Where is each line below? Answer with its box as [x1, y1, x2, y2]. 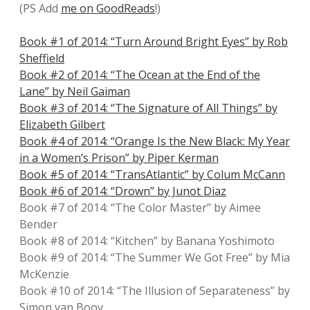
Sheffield [19, 51, 64, 66]
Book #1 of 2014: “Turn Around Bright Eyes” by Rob [19, 34, 288, 49]
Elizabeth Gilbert [19, 117, 105, 132]
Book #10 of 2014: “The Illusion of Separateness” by [19, 283, 290, 298]
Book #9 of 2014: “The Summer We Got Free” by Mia [19, 250, 290, 265]
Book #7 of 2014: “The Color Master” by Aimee [19, 200, 261, 215]
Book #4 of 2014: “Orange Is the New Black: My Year [19, 134, 290, 149]
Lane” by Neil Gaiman [19, 84, 130, 99]
